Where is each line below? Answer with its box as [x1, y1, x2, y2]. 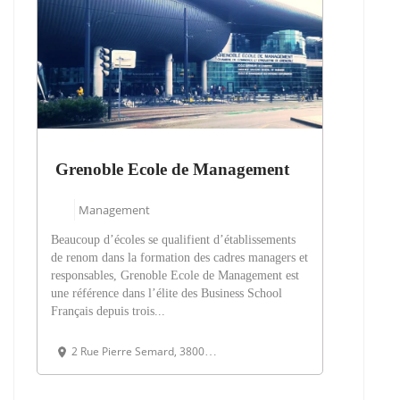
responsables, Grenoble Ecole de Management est [51, 269, 299, 283]
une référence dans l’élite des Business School [51, 287, 282, 301]
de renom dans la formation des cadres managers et [51, 251, 308, 265]
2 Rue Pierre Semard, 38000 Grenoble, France [71, 344, 204, 360]
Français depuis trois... [51, 304, 165, 319]
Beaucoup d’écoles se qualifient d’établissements [51, 233, 296, 247]
